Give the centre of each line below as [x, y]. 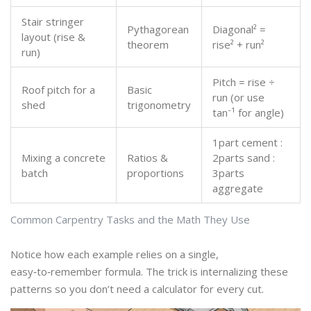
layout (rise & [53, 37]
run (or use [238, 98]
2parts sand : [244, 158]
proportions [155, 173]
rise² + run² [238, 45]
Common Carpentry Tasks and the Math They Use [130, 220]
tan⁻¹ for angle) [248, 113]
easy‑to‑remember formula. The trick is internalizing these [149, 272]
